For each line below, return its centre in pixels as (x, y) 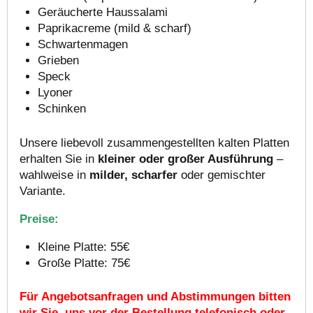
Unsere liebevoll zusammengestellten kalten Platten (154, 143)
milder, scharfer (133, 175)
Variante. (43, 191)
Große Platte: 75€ (83, 263)
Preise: (39, 219)
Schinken (61, 109)
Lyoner (55, 93)
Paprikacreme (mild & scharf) (114, 29)
